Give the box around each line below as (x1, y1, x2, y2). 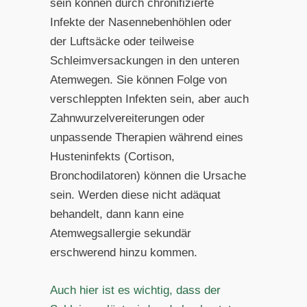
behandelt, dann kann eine (49, 208, 184, 221)
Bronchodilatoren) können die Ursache (49, 169, 246, 183)
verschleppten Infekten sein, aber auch (49, 93, 249, 106)
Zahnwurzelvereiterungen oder (49, 112, 205, 125)
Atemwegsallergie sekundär (49, 227, 191, 241)
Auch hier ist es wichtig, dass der (49, 284, 221, 297)
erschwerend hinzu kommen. (49, 246, 197, 260)
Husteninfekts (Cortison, (49, 150, 175, 164)
